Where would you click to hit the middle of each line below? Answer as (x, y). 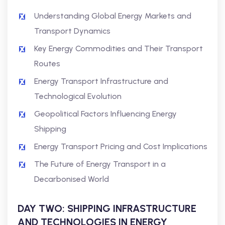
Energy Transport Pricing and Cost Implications (121, 146)
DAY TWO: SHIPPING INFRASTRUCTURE (107, 208)
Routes (47, 64)
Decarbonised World (72, 179)
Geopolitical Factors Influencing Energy (105, 114)
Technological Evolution (78, 96)
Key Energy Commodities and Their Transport (119, 48)
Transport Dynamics (72, 31)
